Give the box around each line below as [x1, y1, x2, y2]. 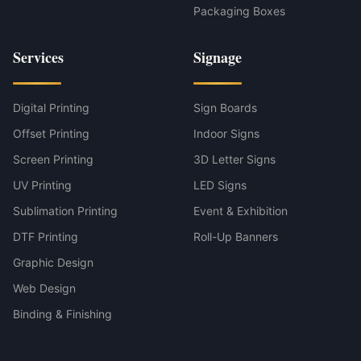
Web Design [13, 281, 76, 295]
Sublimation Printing [13, 204, 118, 218]
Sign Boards [193, 101, 257, 114]
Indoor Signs [193, 127, 259, 140]
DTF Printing [13, 230, 78, 243]
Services [13, 47, 64, 68]
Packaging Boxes [193, 4, 285, 18]
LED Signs [193, 178, 247, 192]
